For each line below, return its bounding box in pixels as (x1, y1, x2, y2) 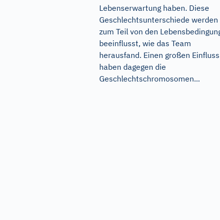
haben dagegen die (99, 62, 166, 72)
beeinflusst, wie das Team (99, 38, 191, 49)
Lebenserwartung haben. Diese (99, 3, 209, 13)
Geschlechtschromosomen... (99, 74, 200, 84)
